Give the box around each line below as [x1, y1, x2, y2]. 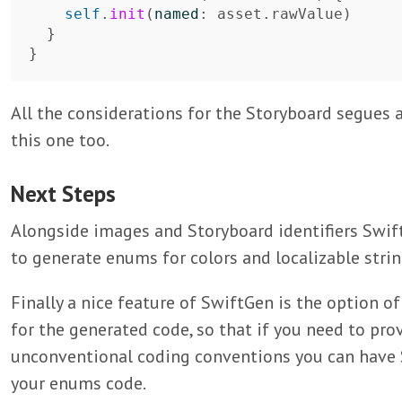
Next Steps [11, 179, 116, 208]
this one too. [11, 128, 109, 152]
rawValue [271, 5, 343, 22]
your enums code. [11, 371, 146, 395]
